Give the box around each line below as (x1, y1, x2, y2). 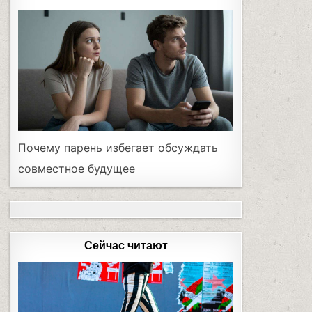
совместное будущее (18, 162, 136, 176)
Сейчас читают (84, 239, 168, 253)
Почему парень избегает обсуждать (18, 141, 219, 155)
